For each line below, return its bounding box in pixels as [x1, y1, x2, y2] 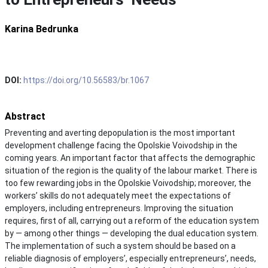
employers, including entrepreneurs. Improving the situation [5, 203, 233, 213]
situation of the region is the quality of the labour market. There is [5, 165, 257, 175]
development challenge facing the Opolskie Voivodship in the [5, 140, 237, 150]
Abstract [5, 110, 45, 122]
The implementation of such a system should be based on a [5, 240, 236, 251]
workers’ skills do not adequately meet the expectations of [5, 190, 231, 200]
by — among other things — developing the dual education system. [5, 228, 258, 238]
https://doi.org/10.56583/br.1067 [23, 75, 149, 85]
